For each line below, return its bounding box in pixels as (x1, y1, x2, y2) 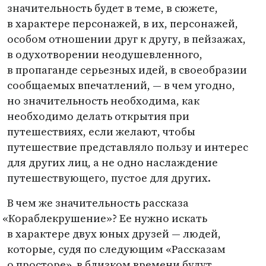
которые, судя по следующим (7, 242, 163, 256)
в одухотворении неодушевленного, (7, 47, 202, 62)
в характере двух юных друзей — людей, (7, 226, 221, 241)
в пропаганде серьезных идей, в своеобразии (7, 62, 247, 77)
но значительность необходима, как (7, 93, 199, 108)
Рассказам (172, 242, 226, 256)
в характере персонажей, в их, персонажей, (7, 16, 238, 31)
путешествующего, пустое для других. (7, 170, 211, 185)
